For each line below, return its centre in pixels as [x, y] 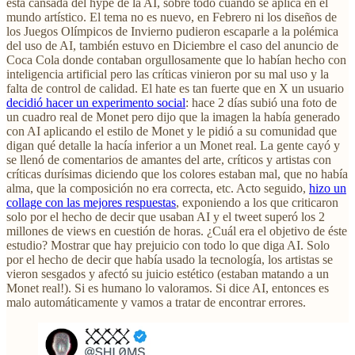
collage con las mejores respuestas [91, 202]
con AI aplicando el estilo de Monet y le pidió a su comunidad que [172, 131]
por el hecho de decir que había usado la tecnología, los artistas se [170, 259]
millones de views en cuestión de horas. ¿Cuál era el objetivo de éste [177, 231]
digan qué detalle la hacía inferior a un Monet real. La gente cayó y [173, 145]
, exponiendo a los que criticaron [257, 202]
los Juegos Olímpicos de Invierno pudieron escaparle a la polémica [172, 31]
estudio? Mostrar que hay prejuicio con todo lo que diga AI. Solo [168, 245]
